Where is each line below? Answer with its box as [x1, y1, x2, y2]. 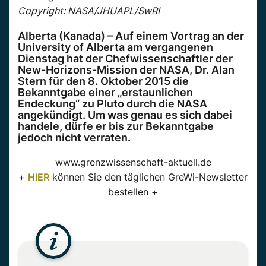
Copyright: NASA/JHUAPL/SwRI [18, 5, 160, 17]
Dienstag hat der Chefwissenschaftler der [18, 52, 233, 65]
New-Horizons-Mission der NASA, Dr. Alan [18, 64, 235, 77]
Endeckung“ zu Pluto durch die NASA [18, 97, 207, 110]
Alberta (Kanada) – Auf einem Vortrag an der [18, 30, 244, 43]
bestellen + [108, 186, 158, 198]
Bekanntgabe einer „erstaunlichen [18, 86, 193, 99]
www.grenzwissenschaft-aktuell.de [55, 156, 211, 169]
